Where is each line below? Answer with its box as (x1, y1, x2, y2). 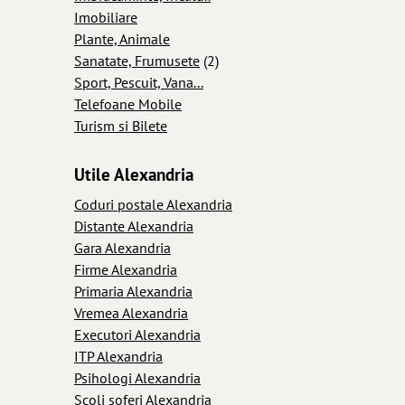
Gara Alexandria (74, 238, 171, 257)
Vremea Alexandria (74, 303, 188, 322)
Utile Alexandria (74, 163, 193, 185)
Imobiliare (74, 7, 137, 26)
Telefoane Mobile (74, 94, 182, 113)
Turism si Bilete (74, 116, 167, 135)
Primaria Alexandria (74, 281, 193, 300)
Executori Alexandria (74, 325, 201, 344)
